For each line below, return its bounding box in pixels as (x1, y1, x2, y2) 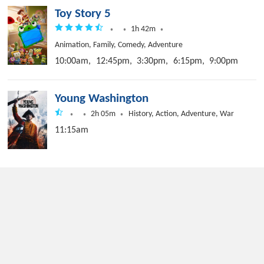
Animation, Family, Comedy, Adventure (55, 41, 183, 50)
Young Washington (55, 93, 149, 105)
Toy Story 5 (55, 8, 111, 21)
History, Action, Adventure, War (128, 110, 234, 119)
